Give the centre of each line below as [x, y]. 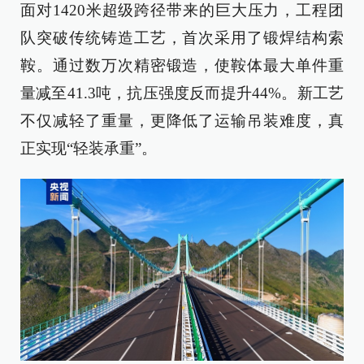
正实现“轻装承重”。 [89, 148]
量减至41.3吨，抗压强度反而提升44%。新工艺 [182, 93]
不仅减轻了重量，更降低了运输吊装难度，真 [182, 120]
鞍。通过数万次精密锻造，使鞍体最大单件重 [182, 65]
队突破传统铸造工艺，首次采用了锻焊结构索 [182, 37]
